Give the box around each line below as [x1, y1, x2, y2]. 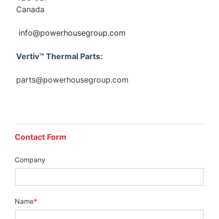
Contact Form [15, 131, 66, 142]
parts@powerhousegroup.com [16, 74, 129, 85]
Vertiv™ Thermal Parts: [16, 51, 103, 61]
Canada [16, 4, 44, 14]
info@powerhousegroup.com [19, 27, 126, 38]
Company [15, 155, 45, 164]
